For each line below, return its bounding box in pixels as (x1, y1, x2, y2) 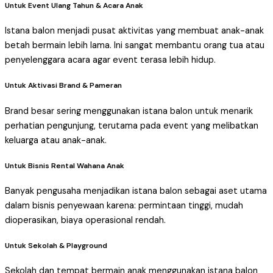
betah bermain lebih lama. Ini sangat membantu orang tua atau (5, 40, 264, 52)
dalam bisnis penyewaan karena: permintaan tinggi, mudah (5, 199, 243, 211)
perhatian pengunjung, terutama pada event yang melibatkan (5, 119, 258, 132)
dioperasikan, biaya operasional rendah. (5, 214, 166, 226)
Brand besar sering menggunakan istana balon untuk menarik (5, 105, 253, 117)
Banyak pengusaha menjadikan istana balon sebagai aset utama (5, 185, 267, 197)
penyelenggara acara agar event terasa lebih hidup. (5, 54, 216, 66)
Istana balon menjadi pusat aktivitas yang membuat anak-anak (5, 25, 264, 37)
